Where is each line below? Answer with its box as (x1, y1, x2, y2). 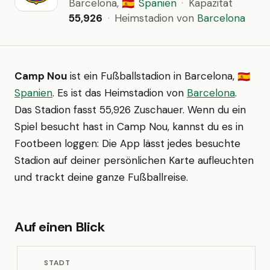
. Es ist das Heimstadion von (52, 86, 187, 99)
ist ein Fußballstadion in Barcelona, (67, 69, 237, 83)
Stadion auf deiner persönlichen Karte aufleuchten (14, 154, 254, 167)
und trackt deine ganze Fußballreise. (14, 171, 188, 184)
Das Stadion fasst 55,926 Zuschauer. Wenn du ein (14, 103, 246, 116)
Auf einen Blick (14, 218, 105, 236)
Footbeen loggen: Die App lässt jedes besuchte (14, 137, 240, 150)
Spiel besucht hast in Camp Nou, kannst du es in (14, 120, 243, 133)
